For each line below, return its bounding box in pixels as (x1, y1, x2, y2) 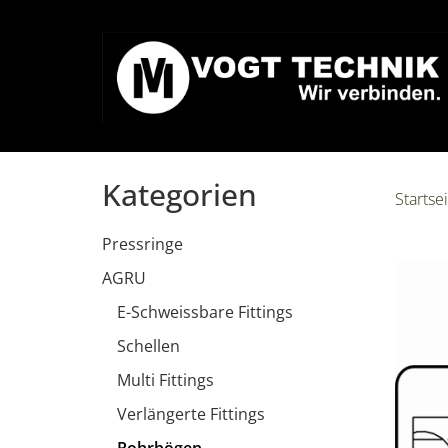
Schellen (117, 335, 180, 357)
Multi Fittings (117, 369, 214, 391)
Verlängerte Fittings (117, 403, 265, 425)
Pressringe (102, 233, 183, 255)
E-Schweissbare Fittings (117, 301, 293, 323)
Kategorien (102, 174, 257, 215)
